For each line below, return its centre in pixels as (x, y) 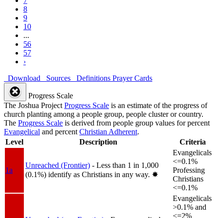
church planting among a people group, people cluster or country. (104, 114)
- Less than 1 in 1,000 (125, 165)
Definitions (91, 78)
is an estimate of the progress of (158, 105)
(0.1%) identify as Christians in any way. (89, 174)
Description (98, 142)
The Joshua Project (34, 105)
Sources (56, 78)
